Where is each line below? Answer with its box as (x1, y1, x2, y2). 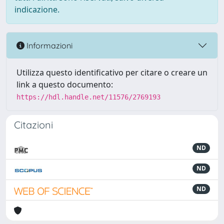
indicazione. (14, 4, 59, 15)
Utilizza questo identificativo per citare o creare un (16, 67, 207, 78)
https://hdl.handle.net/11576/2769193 (16, 93, 160, 101)
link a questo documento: (16, 79, 113, 90)
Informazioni (24, 40, 72, 50)
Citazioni (14, 118, 53, 131)
